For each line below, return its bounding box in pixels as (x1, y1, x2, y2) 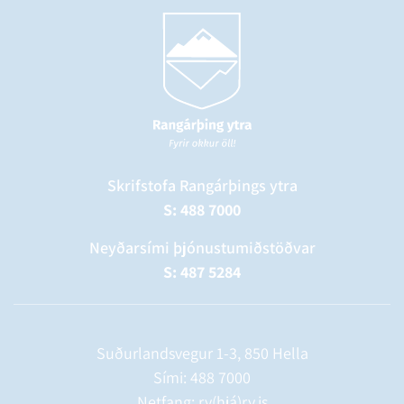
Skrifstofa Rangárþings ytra (106, 174, 298, 196)
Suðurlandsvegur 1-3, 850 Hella (96, 342, 308, 363)
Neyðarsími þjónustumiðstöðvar (88, 236, 316, 258)
